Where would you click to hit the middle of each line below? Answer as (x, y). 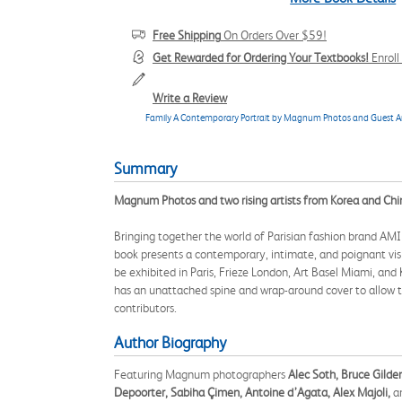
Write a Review (190, 98)
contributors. (145, 308)
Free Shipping (187, 35)
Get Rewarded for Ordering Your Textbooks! (261, 57)
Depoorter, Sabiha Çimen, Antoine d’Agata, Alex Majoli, (253, 392)
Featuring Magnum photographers (201, 374)
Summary (145, 169)
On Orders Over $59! (274, 35)
